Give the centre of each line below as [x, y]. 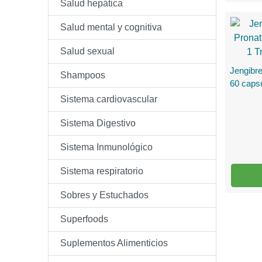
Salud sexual [87, 51]
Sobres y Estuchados [104, 195]
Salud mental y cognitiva [111, 27]
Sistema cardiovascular [109, 99]
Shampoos [83, 75]
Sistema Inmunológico [106, 147]
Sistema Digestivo [98, 123]
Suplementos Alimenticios [114, 243]
